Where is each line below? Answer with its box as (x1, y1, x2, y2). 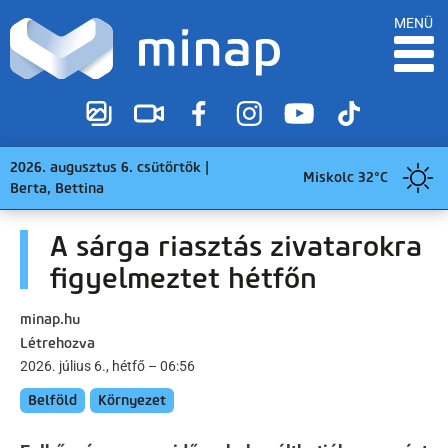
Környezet (98, 391, 166, 409)
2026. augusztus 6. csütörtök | (10, 158, 209, 176)
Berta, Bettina (10, 179, 104, 197)
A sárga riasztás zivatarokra (50, 228, 422, 263)
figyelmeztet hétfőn (50, 260, 317, 295)
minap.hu (20, 310, 80, 328)
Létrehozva (20, 334, 95, 352)
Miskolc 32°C (303, 169, 388, 187)
